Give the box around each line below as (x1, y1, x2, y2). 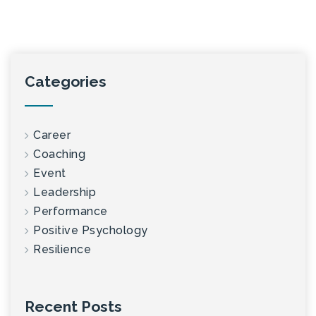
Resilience (33, 242, 91, 256)
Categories (25, 72, 107, 90)
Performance (33, 204, 108, 218)
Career (33, 128, 71, 142)
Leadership (33, 185, 96, 199)
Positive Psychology (33, 223, 148, 237)
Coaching (33, 147, 85, 161)
